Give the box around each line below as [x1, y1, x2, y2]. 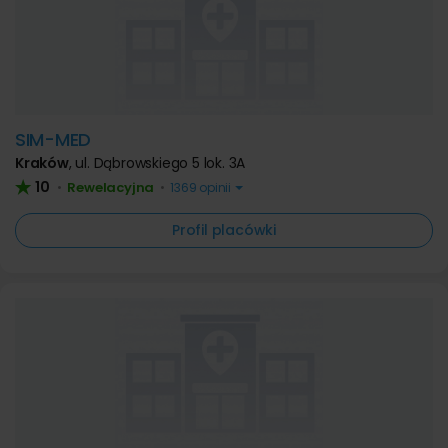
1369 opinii [167, 179, 234, 196]
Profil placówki [172, 220, 276, 240]
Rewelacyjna [67, 178, 155, 197]
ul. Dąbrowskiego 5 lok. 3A [75, 153, 246, 173]
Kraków [15, 153, 69, 173]
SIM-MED [15, 127, 91, 152]
